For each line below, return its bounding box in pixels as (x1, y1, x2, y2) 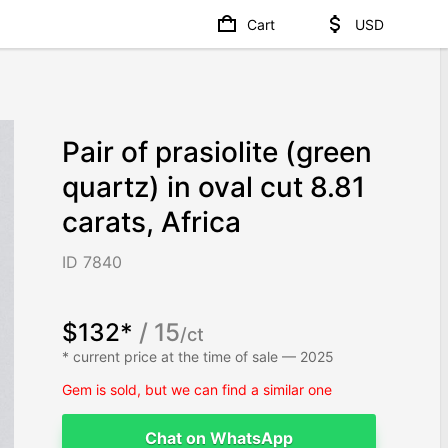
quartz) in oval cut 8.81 (62, 170, 366, 205)
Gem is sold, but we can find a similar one (62, 380, 333, 398)
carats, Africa (62, 205, 242, 240)
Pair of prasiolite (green (62, 135, 373, 170)
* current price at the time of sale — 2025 (62, 347, 335, 365)
